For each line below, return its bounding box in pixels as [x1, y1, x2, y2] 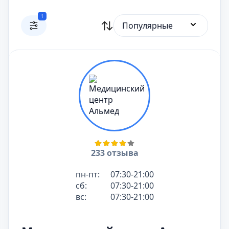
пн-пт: [75, 169, 100, 180]
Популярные [122, 20, 173, 31]
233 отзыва [90, 147, 139, 158]
